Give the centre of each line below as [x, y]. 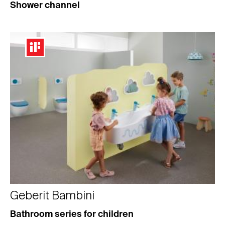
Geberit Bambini [52, 196]
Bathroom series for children [72, 215]
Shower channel [45, 6]
